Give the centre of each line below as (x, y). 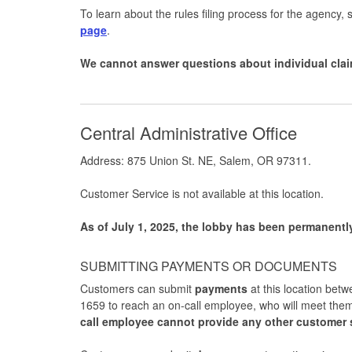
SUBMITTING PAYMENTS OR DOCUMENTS (210, 266)
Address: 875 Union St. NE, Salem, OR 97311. (197, 160)
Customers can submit (137, 288)
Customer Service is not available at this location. (205, 193)
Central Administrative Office (191, 132)
